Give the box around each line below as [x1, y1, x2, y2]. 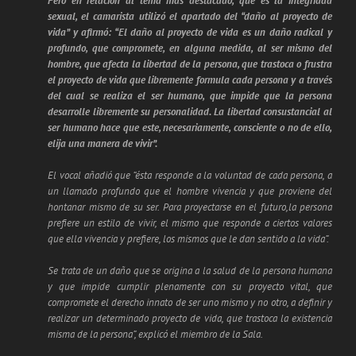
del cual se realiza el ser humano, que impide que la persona [48, 89, 332, 103]
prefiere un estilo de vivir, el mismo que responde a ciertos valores [48, 216, 332, 230]
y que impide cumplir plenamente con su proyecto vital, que [48, 280, 332, 294]
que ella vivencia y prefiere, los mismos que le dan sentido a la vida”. [48, 232, 329, 246]
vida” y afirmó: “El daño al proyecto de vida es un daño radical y [48, 25, 332, 40]
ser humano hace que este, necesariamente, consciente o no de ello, [48, 121, 332, 135]
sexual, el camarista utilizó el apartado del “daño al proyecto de [48, 10, 332, 24]
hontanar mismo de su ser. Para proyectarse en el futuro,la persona [48, 200, 332, 215]
